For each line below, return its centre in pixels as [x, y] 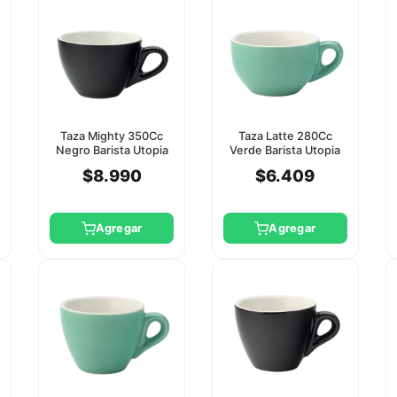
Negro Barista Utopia [112, 150]
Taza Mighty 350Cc [112, 136]
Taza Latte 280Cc [285, 136]
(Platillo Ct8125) [112, 164]
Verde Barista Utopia [285, 150]
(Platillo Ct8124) [285, 164]
